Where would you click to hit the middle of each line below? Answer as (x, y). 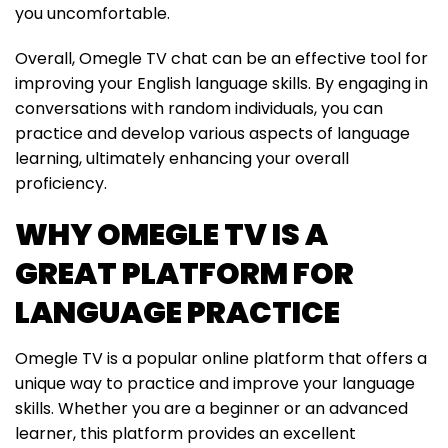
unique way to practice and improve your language (215, 383)
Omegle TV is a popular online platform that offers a (221, 358)
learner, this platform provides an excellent (185, 433)
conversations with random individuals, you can (199, 108)
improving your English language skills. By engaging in (221, 83)
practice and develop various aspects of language (212, 133)
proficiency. (61, 183)
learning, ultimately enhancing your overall (182, 158)
